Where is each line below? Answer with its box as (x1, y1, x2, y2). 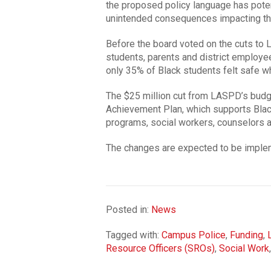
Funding (229, 229, 263, 241)
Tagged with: (105, 229, 162, 241)
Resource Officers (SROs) (105, 242, 215, 254)
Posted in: (105, 203, 151, 215)
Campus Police (161, 229, 226, 241)
